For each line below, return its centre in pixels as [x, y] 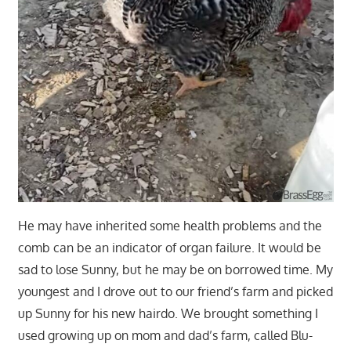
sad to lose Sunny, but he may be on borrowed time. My [175, 269]
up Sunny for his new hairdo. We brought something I [168, 313]
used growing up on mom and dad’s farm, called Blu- [165, 335]
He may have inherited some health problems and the [170, 225]
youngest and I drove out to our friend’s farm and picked [175, 291]
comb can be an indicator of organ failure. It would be [169, 247]
